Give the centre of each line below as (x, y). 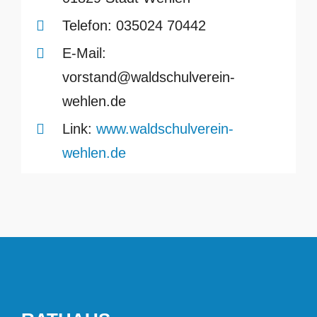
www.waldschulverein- (165, 128)
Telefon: (87, 25)
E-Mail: (84, 53)
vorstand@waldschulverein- (148, 77)
